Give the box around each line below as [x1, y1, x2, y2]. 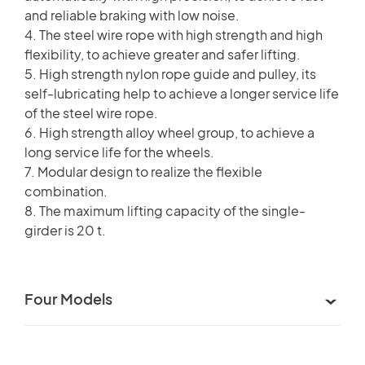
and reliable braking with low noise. [24, 6, 240, 24]
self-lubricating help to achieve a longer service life [24, 84, 339, 102]
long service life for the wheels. [24, 143, 214, 161]
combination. [24, 182, 108, 200]
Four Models [24, 288, 112, 308]
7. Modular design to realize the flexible [24, 162, 262, 180]
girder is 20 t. [24, 221, 106, 239]
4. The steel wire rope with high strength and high [24, 25, 323, 43]
